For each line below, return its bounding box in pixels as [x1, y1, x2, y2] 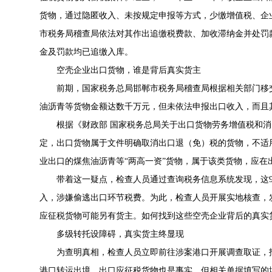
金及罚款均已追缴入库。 [39, 47, 133, 56]
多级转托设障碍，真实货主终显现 [56, 229, 184, 239]
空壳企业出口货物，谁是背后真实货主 [56, 66, 201, 75]
